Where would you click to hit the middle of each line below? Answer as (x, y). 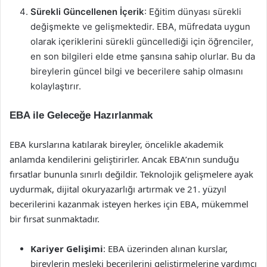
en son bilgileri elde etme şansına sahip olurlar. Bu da (143, 56)
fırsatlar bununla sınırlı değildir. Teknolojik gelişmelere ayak (131, 174)
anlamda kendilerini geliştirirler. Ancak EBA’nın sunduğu (124, 159)
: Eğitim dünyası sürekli (193, 12)
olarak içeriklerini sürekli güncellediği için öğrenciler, (142, 41)
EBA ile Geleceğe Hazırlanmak (81, 115)
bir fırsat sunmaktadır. (55, 219)
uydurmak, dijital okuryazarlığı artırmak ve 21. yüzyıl (118, 189)
